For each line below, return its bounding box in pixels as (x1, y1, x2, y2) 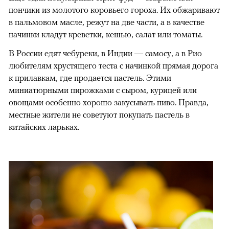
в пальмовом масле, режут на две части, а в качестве (9, 16, 204, 27)
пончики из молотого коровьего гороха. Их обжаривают (9, 4, 220, 15)
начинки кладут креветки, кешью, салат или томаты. (9, 29, 202, 39)
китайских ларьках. (9, 121, 79, 132)
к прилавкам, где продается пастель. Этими (9, 72, 171, 83)
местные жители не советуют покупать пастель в (9, 109, 190, 120)
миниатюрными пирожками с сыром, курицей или (9, 84, 197, 95)
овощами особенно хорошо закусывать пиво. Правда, (9, 97, 209, 107)
